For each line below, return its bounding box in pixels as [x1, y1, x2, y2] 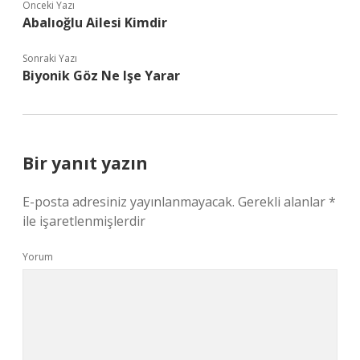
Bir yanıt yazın [22, 152, 148, 174]
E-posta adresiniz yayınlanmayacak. [22, 193, 235, 211]
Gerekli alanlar [238, 193, 329, 211]
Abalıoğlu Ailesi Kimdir [22, 14, 167, 31]
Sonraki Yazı [22, 51, 77, 65]
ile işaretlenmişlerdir [22, 212, 145, 230]
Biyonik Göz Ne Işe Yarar [22, 67, 180, 84]
